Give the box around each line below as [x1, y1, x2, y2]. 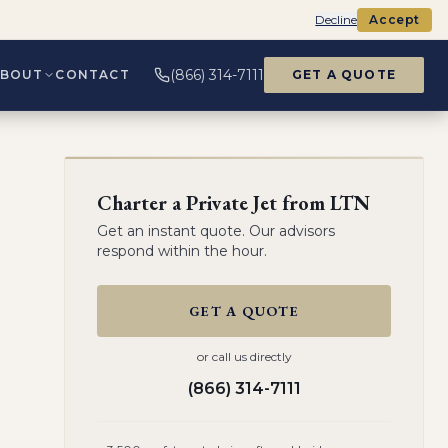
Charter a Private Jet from [97, 190, 330, 216]
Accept [369, 11, 420, 27]
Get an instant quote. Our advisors [97, 222, 335, 240]
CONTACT [55, 67, 130, 82]
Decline [315, 11, 358, 27]
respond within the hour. [97, 242, 267, 260]
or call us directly [196, 349, 292, 364]
